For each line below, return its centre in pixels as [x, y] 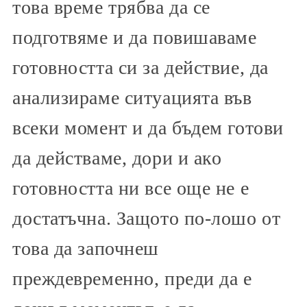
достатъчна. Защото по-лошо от [147, 219]
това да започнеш [86, 249]
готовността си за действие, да [140, 68]
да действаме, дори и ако [117, 158]
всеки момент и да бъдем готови [148, 128]
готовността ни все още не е [131, 188]
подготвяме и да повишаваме [135, 38]
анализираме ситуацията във [132, 98]
